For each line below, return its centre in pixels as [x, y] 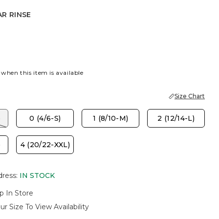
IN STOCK [37, 175]
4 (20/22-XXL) [45, 145]
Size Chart [190, 96]
